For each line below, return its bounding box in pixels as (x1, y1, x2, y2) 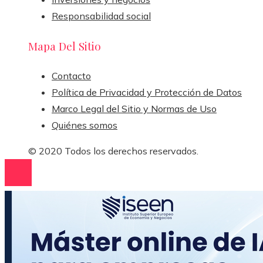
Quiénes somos (52, 119, 117, 131)
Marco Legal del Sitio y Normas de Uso (52, 103, 217, 115)
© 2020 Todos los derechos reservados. (28, 145, 198, 157)
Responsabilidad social (52, 9, 151, 22)
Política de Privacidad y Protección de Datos (52, 86, 242, 99)
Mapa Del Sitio (28, 38, 101, 53)
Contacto (52, 70, 91, 82)
